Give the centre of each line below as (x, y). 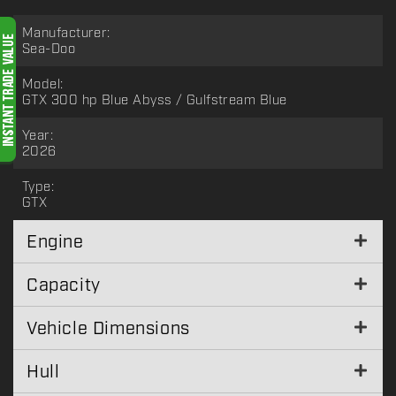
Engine (55, 242)
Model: (43, 84)
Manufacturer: (66, 33)
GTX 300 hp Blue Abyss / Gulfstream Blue (155, 100)
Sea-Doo (49, 49)
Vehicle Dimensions (108, 328)
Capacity (64, 285)
